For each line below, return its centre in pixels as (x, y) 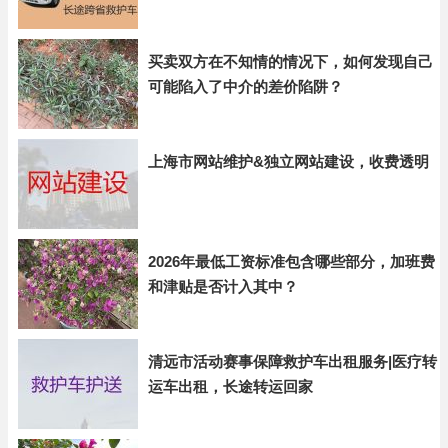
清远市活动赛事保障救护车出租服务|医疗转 (292, 361)
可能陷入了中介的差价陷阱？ (245, 86)
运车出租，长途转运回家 (230, 386)
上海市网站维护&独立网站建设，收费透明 (288, 161)
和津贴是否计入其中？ (223, 286)
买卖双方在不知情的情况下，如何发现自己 (290, 61)
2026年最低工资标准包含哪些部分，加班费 (291, 261)
